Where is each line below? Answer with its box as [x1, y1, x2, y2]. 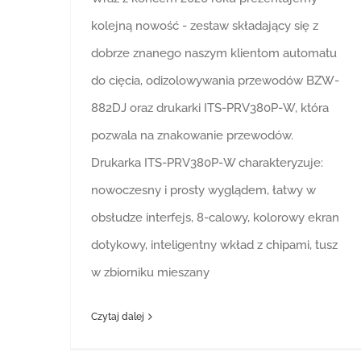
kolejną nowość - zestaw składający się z [91, 19, 318, 34]
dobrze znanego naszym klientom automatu [91, 46, 337, 61]
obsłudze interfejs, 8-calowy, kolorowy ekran [91, 210, 339, 226]
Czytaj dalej [91, 311, 144, 323]
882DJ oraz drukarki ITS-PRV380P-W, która [91, 101, 329, 116]
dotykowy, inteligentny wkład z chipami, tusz [91, 238, 338, 253]
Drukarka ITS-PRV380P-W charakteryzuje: [91, 156, 323, 171]
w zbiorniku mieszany [91, 265, 210, 280]
